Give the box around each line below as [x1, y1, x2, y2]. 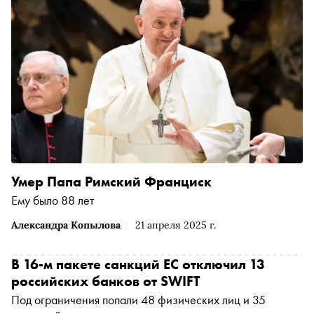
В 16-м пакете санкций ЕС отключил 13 [11, 255, 265, 273]
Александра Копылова [11, 219, 121, 231]
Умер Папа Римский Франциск [11, 172, 212, 191]
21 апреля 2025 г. [135, 219, 216, 231]
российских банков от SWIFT [11, 272, 200, 290]
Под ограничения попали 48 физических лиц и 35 [11, 292, 266, 308]
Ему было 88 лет [11, 192, 94, 208]
